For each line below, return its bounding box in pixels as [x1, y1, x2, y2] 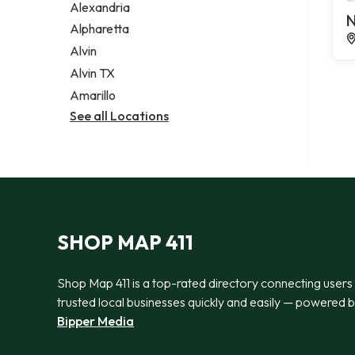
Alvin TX [70, 65, 115, 82]
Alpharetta [70, 21, 129, 37]
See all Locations [70, 107, 169, 124]
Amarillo [70, 86, 116, 103]
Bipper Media [57, 312, 134, 329]
